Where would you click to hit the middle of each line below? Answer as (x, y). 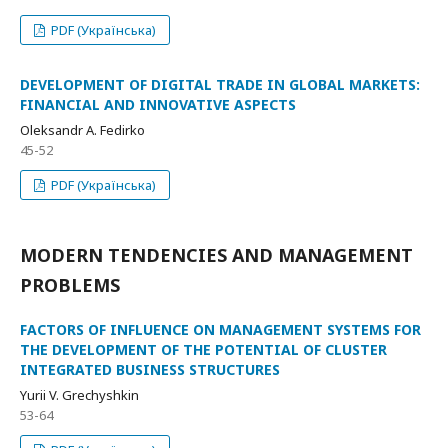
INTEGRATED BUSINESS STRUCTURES (150, 369)
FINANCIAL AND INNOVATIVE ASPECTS (158, 104)
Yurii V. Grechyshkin (79, 395)
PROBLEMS (70, 285)
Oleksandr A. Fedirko (82, 130)
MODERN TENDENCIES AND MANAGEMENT (216, 255)
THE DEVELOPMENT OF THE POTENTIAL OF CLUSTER (203, 349)
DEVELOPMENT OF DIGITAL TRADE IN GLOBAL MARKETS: (220, 84)
